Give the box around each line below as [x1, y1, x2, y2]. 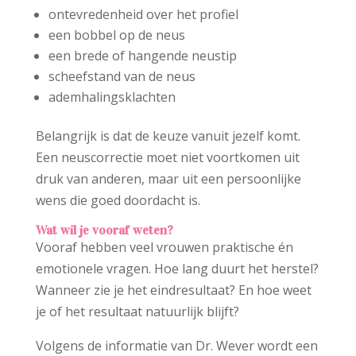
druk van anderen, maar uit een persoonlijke [35, 170, 301, 188]
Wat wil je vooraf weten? [35, 222, 173, 238]
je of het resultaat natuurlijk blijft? [35, 303, 239, 321]
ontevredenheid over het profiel [48, 6, 238, 24]
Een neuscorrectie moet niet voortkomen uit [35, 149, 300, 167]
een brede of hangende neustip [48, 47, 237, 65]
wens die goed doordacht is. [35, 192, 200, 210]
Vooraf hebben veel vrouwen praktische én [35, 238, 293, 257]
